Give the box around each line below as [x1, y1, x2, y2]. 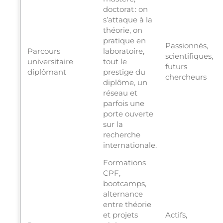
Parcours [27, 46, 60, 56]
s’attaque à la [103, 15, 152, 25]
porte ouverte [103, 109, 153, 119]
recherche [103, 130, 140, 140]
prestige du [103, 67, 145, 77]
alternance [103, 189, 143, 199]
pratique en [103, 36, 146, 46]
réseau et [103, 88, 137, 98]
